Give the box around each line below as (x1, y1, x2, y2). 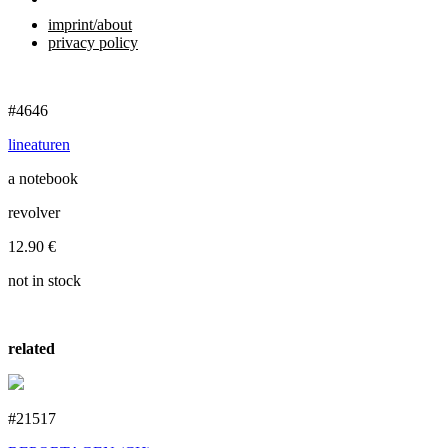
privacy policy (48, 34, 138, 51)
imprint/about (48, 16, 132, 33)
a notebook (8, 170, 78, 187)
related (8, 340, 55, 357)
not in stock (8, 272, 81, 289)
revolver (8, 204, 60, 221)
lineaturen (8, 136, 70, 153)
